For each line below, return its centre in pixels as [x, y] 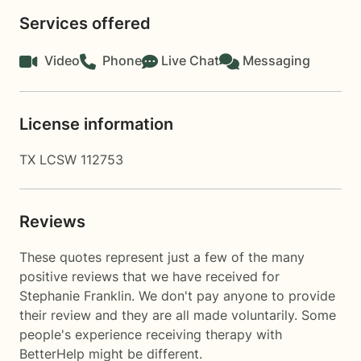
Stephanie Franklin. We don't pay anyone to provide [177, 296]
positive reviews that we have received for [149, 276]
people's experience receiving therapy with [151, 334]
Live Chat [190, 60]
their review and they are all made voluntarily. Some [178, 315]
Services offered [85, 23]
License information [96, 124]
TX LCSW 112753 [71, 160]
